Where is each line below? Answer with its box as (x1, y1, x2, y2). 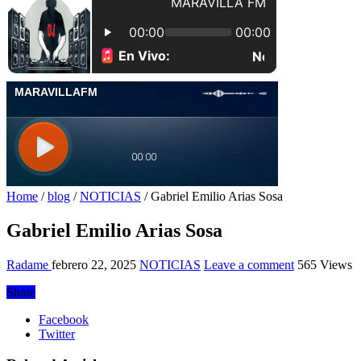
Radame (6, 257, 52, 272)
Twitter (39, 326, 75, 341)
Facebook (39, 312, 89, 326)
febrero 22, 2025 (52, 257, 136, 272)
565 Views (297, 257, 352, 272)
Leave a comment (204, 257, 294, 272)
